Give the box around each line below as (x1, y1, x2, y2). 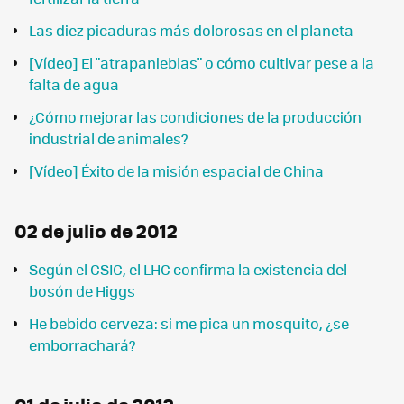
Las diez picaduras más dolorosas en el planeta (29, 20, 353, 41)
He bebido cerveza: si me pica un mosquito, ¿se (29, 312, 349, 334)
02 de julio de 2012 (14, 216, 178, 245)
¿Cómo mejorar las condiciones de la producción (29, 106, 362, 128)
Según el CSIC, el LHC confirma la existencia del (29, 258, 347, 280)
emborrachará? (29, 334, 136, 355)
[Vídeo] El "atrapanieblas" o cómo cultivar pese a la (29, 52, 374, 74)
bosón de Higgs (29, 280, 135, 301)
